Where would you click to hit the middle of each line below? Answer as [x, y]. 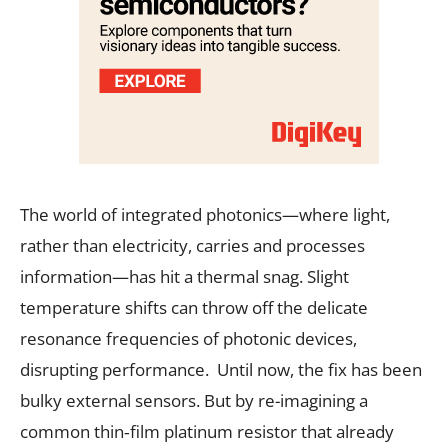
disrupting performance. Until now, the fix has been [221, 369]
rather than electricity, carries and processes [192, 245]
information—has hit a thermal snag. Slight [184, 276]
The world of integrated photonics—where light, [205, 214]
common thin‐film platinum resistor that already [207, 431]
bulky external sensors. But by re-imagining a [194, 400]
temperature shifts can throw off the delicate [194, 307]
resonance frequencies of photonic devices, [188, 338]
